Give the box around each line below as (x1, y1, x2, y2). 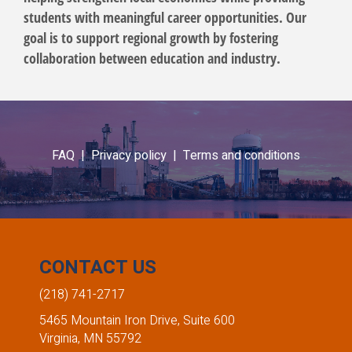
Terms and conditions (183, 145, 300, 165)
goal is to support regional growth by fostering (24, 28, 278, 48)
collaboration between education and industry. (24, 49, 280, 68)
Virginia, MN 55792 (39, 329, 141, 349)
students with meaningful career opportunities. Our (24, 8, 306, 27)
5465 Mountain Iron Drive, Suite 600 (39, 311, 235, 331)
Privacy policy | (91, 145, 183, 165)
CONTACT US (39, 254, 156, 282)
